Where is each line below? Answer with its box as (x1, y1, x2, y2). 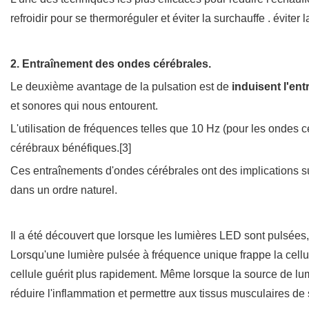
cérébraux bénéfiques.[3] (10, 141, 131, 154)
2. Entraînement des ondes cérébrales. (10, 57, 211, 70)
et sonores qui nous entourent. (10, 99, 158, 112)
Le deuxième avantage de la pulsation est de (10, 80, 229, 92)
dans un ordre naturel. (10, 183, 117, 196)
